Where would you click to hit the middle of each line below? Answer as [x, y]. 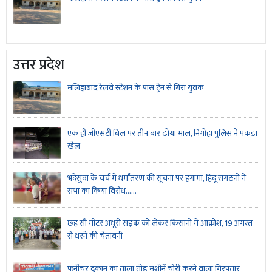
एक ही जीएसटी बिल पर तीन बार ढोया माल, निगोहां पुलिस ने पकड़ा [162, 133]
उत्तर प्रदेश [39, 65]
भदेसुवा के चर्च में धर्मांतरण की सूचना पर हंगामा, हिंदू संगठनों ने [157, 178]
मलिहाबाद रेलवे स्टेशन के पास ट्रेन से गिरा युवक [136, 88]
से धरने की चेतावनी [95, 236]
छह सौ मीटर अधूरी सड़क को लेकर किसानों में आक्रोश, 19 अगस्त [160, 223]
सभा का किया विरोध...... [102, 191]
